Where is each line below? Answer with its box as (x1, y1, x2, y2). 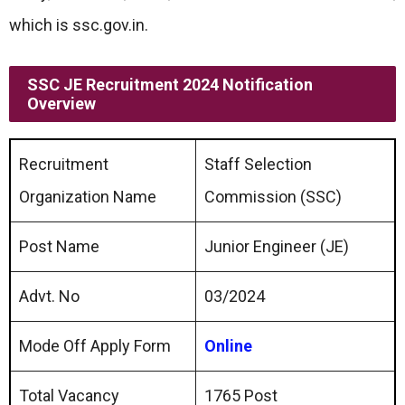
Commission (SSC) (204, 187, 342, 206)
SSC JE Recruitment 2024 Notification (27, 75, 313, 94)
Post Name (19, 237, 99, 256)
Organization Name (19, 187, 156, 206)
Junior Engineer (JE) (204, 237, 349, 256)
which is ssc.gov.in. (9, 15, 148, 34)
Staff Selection (204, 155, 312, 174)
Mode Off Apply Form (19, 336, 171, 355)
